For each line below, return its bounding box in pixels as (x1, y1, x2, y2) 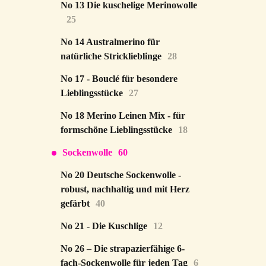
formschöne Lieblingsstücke (61, 125, 172, 135)
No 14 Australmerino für (61, 37, 160, 47)
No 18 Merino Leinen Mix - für (61, 110, 185, 121)
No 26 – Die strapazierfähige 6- (61, 243, 185, 254)
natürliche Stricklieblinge (61, 51, 161, 61)
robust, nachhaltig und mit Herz (61, 184, 189, 194)
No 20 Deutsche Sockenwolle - (61, 170, 181, 180)
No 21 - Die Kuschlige (61, 221, 147, 231)
